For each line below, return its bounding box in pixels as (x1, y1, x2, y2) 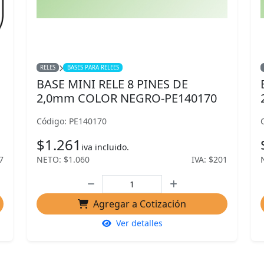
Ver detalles (115, 217, 163, 229)
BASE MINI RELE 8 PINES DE (37, 76, 188, 92)
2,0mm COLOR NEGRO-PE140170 (37, 90, 217, 106)
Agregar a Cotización (93, 197, 186, 210)
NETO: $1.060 (37, 154, 90, 165)
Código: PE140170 (37, 115, 107, 127)
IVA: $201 (192, 154, 227, 165)
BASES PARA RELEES (67, 64, 119, 71)
